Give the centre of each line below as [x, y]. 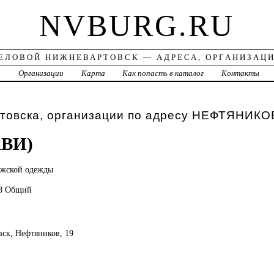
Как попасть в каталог [163, 73]
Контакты [241, 73]
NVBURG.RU [137, 26]
